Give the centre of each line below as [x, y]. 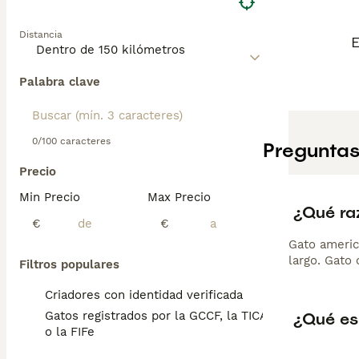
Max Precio [179, 197]
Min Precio [50, 197]
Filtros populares [69, 264]
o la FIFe [70, 332]
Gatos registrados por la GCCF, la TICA [156, 316]
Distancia [41, 34]
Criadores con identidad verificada [144, 295]
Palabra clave [60, 82]
